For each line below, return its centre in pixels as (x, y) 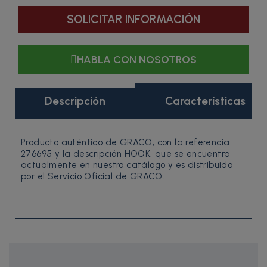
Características (205, 101)
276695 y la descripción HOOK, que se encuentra (126, 153)
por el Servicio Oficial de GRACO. (93, 176)
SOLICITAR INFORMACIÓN (133, 19)
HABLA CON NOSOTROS (137, 59)
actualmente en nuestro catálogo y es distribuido (127, 165)
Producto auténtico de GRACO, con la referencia (125, 142)
